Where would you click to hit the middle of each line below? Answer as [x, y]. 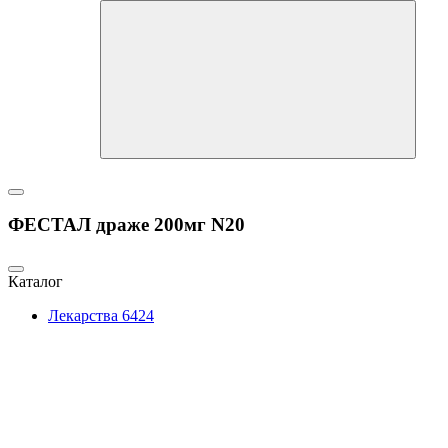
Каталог [35, 282]
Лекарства [85, 316]
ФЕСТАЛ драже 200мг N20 [126, 225]
